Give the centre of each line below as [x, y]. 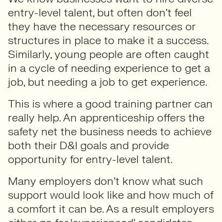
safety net [34, 132]
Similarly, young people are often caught [109, 54]
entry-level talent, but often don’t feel [100, 13]
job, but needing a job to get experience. [108, 82]
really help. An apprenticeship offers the [106, 118]
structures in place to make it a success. [108, 40]
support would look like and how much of [111, 195]
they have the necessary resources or [102, 27]
